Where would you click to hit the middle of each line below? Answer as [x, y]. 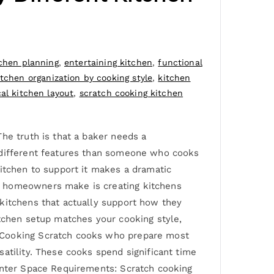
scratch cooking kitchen [131, 93]
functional [180, 63]
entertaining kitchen [109, 63]
